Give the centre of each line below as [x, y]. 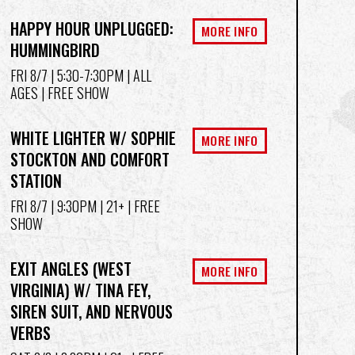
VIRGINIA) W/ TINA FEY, [80, 290]
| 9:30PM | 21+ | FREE [103, 206]
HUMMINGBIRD [55, 50]
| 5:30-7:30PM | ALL [99, 75]
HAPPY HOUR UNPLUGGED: [92, 29]
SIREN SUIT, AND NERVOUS [91, 312]
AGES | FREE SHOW [59, 92]
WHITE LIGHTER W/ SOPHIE [93, 138]
